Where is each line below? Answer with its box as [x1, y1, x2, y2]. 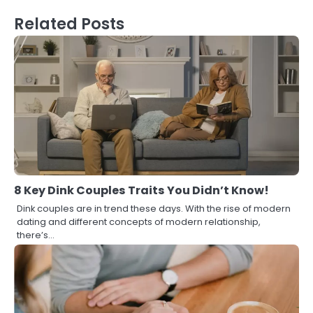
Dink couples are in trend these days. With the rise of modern [17, 201, 291, 215]
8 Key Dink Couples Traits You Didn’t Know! [14, 182, 269, 198]
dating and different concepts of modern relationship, [17, 214, 261, 228]
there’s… [17, 228, 54, 242]
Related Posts [14, 12, 124, 35]
